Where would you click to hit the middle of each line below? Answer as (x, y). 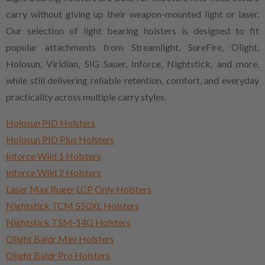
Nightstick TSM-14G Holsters (68, 222)
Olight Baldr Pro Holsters (58, 255)
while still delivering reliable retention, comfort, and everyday (132, 80)
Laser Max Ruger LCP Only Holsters (79, 189)
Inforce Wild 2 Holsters (54, 172)
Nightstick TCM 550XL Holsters (72, 205)
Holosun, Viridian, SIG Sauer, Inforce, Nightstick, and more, (132, 63)
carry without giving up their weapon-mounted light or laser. (132, 14)
